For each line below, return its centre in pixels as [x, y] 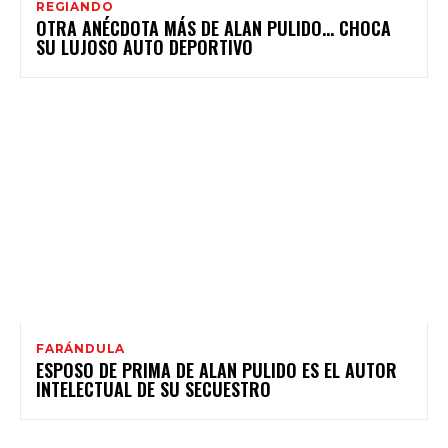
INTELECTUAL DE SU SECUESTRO [153, 388]
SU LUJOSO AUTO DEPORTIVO [144, 46]
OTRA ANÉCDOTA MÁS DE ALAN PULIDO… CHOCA [213, 27]
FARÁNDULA [81, 348]
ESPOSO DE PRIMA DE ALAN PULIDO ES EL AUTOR [216, 369]
